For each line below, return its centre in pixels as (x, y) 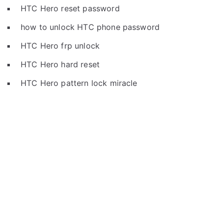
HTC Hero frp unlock (60, 46)
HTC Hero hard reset (60, 64)
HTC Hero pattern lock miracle (79, 83)
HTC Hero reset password (70, 8)
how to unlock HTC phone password (90, 27)
